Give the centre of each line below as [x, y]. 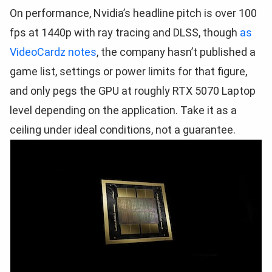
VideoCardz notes [53, 52]
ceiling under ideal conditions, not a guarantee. [123, 130]
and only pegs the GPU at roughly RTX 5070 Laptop [133, 91]
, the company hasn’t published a [176, 52]
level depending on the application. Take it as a [123, 110]
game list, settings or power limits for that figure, [128, 72]
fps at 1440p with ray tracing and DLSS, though [125, 33]
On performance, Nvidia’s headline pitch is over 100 [133, 13]
